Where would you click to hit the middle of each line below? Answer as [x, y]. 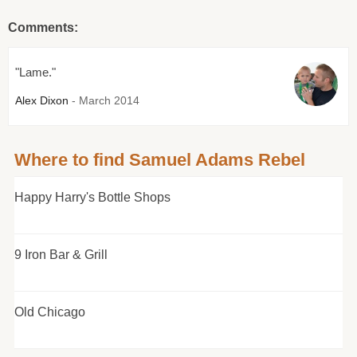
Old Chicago [49, 312]
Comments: [43, 28]
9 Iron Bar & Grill [61, 255]
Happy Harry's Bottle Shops [92, 198]
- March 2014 [104, 101]
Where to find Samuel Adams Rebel [159, 160]
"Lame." [35, 73]
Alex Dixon [42, 101]
